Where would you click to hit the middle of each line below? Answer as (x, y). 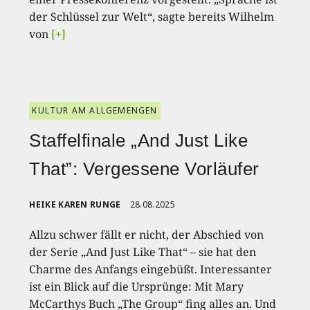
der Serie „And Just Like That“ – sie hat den (143, 252)
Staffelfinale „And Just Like (139, 141)
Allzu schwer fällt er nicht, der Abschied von (147, 235)
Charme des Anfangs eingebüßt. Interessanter (151, 270)
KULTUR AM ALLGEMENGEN (95, 111)
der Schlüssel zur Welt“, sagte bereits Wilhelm (152, 17)
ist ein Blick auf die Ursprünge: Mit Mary (137, 287)
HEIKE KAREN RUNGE (75, 205)
